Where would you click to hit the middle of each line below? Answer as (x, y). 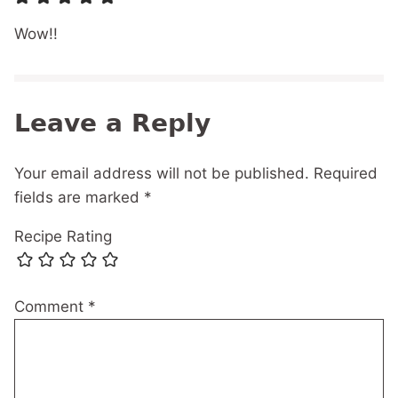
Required (346, 173)
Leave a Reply (112, 123)
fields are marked (79, 197)
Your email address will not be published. (162, 173)
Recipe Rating (63, 236)
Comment (51, 306)
